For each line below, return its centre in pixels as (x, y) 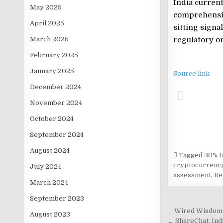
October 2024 (52, 119)
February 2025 (54, 55)
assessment (192, 175)
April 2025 (47, 23)
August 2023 (50, 214)
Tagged (190, 155)
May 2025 (46, 7)
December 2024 (56, 87)
